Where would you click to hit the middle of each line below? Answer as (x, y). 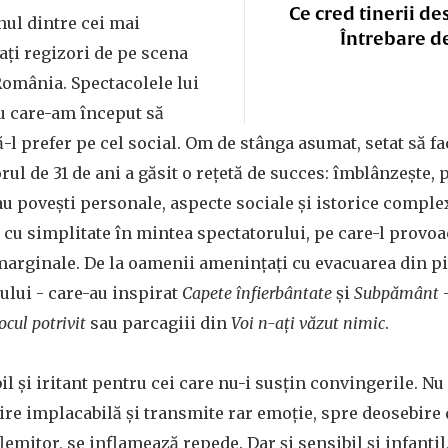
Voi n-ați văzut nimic (308, 323)
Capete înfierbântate (257, 293)
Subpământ (396, 293)
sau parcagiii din (158, 323)
